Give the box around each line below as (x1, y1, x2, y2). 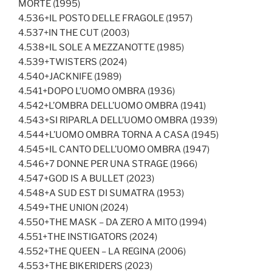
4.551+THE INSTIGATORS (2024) (18, 231, 157, 242)
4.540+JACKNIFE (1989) (18, 70, 121, 82)
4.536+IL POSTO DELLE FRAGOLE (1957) (18, 12, 192, 24)
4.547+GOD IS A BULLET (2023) (18, 172, 154, 184)
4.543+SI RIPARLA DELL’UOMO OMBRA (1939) (18, 114, 217, 126)
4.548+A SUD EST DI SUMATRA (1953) (18, 187, 184, 199)
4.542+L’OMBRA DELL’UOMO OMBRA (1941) (18, 100, 206, 111)
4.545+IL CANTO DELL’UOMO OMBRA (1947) (18, 143, 209, 155)
